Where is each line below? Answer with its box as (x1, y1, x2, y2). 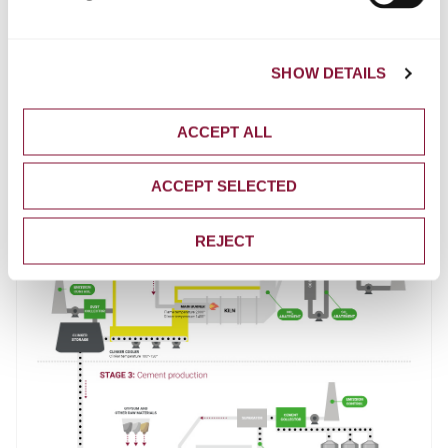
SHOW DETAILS (271, 64, 387, 82)
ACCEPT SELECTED (151, 177, 297, 195)
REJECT (194, 232, 254, 249)
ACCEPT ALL (176, 123, 272, 140)
